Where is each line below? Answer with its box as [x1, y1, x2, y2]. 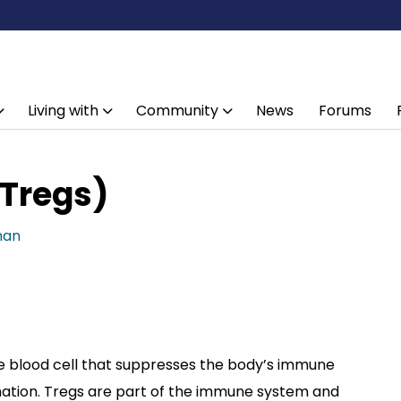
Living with [27, 100, 98, 121]
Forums [318, 100, 371, 121]
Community [135, 100, 218, 121]
